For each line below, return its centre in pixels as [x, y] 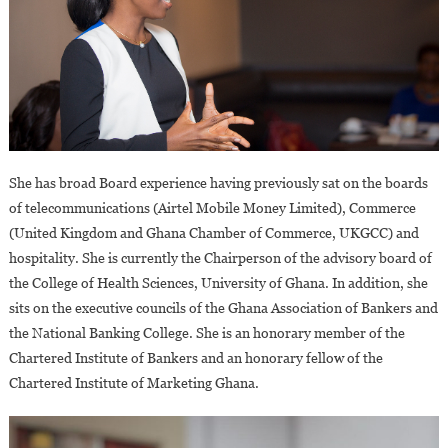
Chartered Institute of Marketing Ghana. [133, 383]
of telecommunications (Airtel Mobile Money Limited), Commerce [212, 208]
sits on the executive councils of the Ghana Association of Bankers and [223, 308]
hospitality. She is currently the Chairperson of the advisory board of [220, 258]
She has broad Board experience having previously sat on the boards [218, 183]
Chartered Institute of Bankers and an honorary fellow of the [195, 358]
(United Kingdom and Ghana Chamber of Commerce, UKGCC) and [213, 233]
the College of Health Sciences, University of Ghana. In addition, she [218, 283]
